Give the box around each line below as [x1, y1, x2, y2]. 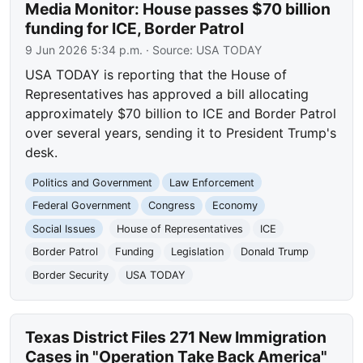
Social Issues [32, 222, 96, 235]
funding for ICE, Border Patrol [25, 19, 245, 39]
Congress [147, 199, 195, 212]
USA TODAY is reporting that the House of [25, 66, 288, 83]
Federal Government [32, 199, 132, 212]
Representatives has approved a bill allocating [25, 86, 310, 103]
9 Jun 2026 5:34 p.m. [25, 43, 143, 58]
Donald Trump [240, 246, 309, 258]
